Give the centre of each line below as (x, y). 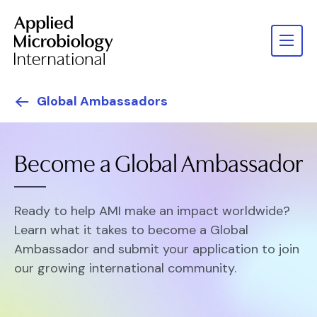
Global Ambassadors (102, 101)
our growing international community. (125, 268)
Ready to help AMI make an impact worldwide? (152, 211)
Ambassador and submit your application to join (157, 249)
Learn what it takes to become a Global (131, 230)
